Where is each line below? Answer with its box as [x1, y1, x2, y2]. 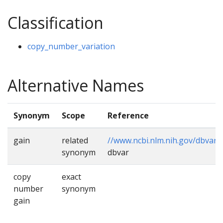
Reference [108, 110, 149, 121]
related [62, 134, 88, 146]
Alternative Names [7, 74, 144, 96]
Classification [7, 11, 104, 33]
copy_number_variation [27, 40, 115, 52]
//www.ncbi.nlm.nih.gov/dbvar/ [108, 134, 220, 146]
